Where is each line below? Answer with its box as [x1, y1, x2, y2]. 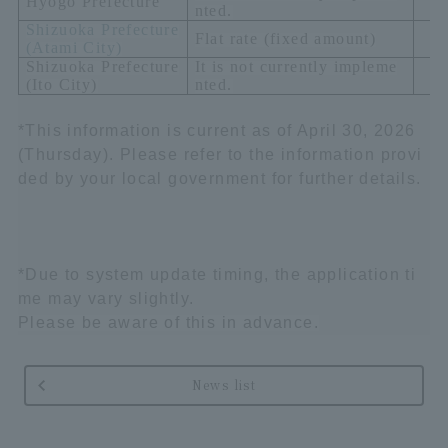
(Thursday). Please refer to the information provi [17, 146, 423, 163]
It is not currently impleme [194, 58, 398, 75]
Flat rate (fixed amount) [194, 30, 377, 47]
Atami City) [31, 39, 123, 56]
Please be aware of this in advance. [17, 314, 319, 331]
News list [191, 376, 257, 393]
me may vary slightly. [17, 290, 195, 307]
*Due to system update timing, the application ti [17, 266, 417, 283]
